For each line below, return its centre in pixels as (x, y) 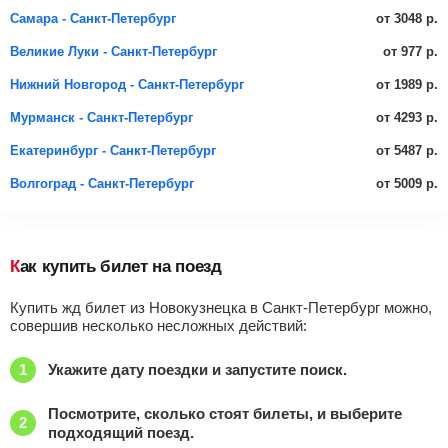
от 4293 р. (407, 117)
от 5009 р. (407, 183)
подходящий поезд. (121, 432)
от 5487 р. (407, 150)
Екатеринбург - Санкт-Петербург (113, 150)
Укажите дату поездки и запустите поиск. (197, 369)
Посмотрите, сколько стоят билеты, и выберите (225, 413)
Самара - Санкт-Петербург (93, 18)
